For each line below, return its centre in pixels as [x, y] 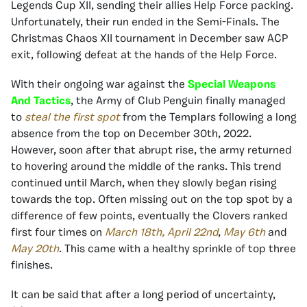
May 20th [35, 250]
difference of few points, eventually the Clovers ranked [149, 217]
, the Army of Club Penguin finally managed [178, 102]
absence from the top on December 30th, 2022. [131, 135]
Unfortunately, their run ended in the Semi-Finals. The [145, 23]
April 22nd [193, 233]
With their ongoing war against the [99, 85]
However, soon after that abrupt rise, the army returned [151, 151]
